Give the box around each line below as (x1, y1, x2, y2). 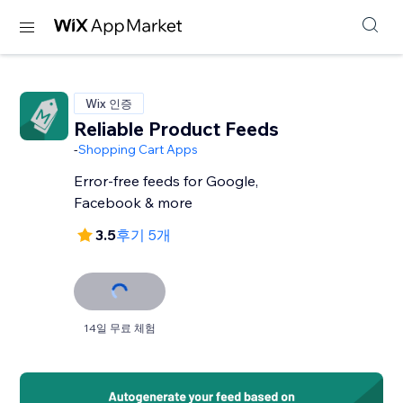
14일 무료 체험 (84, 321, 157, 335)
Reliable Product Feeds (74, 117, 280, 140)
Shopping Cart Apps (78, 141, 199, 157)
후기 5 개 (116, 226, 186, 244)
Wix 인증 (85, 96, 133, 111)
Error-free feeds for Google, (74, 172, 259, 190)
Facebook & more (74, 193, 193, 211)
